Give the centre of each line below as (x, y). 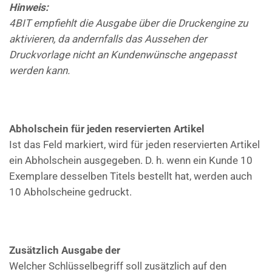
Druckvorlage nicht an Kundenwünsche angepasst (123, 55)
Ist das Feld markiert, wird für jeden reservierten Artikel (134, 145)
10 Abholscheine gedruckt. (70, 192)
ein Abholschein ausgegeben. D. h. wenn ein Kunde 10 (131, 161)
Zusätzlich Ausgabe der (65, 250)
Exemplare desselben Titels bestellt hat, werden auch (131, 176)
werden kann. (39, 71)
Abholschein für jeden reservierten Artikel (107, 129)
